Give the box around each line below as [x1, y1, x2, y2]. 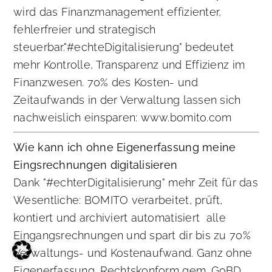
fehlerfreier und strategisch [13, 23, 156, 36]
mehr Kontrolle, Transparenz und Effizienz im [13, 58, 245, 72]
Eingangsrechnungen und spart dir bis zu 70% [13, 229, 251, 242]
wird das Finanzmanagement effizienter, [13, 5, 222, 19]
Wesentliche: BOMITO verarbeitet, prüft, [13, 194, 223, 207]
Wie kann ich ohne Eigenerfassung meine [13, 141, 236, 154]
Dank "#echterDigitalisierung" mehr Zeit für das [13, 176, 258, 189]
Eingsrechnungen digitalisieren [13, 158, 178, 172]
